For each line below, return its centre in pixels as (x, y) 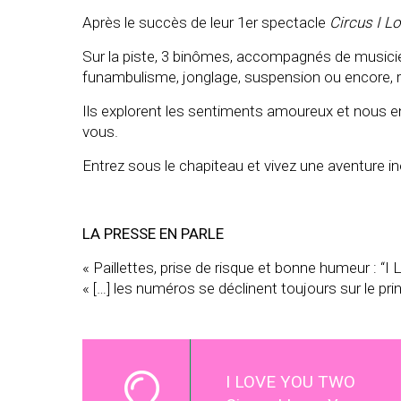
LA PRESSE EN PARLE (153, 233)
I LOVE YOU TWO (290, 381)
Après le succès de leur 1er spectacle (206, 22)
